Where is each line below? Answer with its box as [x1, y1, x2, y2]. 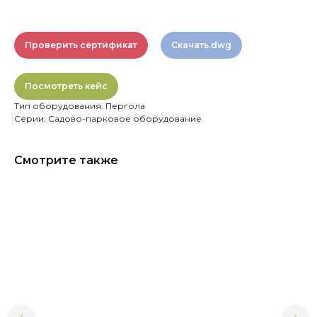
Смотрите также [14, 154, 118, 167]
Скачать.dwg [171, 40, 231, 50]
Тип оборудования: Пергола [14, 100, 145, 111]
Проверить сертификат [25, 40, 137, 50]
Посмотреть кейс [25, 81, 108, 91]
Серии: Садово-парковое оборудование [14, 113, 202, 124]
